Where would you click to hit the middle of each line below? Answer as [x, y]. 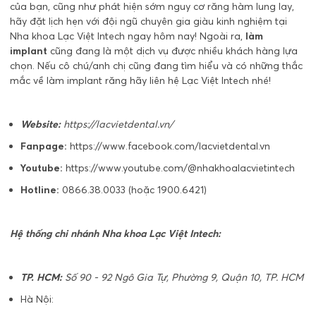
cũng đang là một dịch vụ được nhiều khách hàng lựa [172, 50]
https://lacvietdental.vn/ [119, 124]
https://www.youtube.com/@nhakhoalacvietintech [180, 168]
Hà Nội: [37, 299]
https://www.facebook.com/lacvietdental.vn [170, 146]
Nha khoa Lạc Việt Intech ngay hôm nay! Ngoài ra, [128, 36]
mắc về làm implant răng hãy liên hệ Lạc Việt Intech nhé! [140, 80]
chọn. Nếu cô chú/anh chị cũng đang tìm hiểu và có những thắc [156, 65]
